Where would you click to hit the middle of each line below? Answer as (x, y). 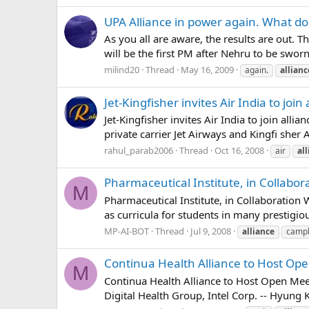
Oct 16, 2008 (239, 150)
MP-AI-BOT (127, 231)
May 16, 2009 (207, 70)
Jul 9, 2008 (211, 231)
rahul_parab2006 (139, 150)
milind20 (122, 70)
